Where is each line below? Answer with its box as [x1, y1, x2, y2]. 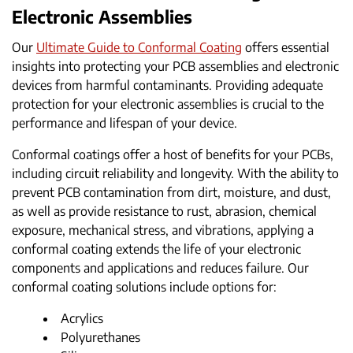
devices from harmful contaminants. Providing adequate [12, 77, 323, 93]
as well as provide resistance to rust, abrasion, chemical [12, 203, 317, 219]
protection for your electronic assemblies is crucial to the [12, 96, 324, 112]
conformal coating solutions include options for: [12, 279, 277, 295]
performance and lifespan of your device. [12, 115, 237, 131]
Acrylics [61, 310, 103, 326]
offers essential [242, 39, 329, 55]
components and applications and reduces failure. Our [12, 260, 309, 276]
